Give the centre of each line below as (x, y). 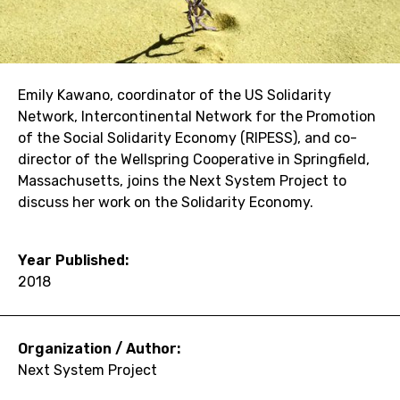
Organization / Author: (99, 348)
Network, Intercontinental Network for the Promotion (197, 116)
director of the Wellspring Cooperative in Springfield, (194, 159)
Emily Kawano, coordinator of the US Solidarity (175, 95)
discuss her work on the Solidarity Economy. (166, 202)
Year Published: (73, 260)
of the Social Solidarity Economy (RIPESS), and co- (187, 137)
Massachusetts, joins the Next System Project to (182, 180)
